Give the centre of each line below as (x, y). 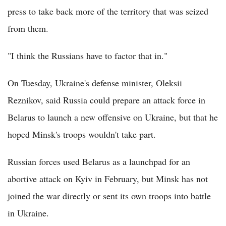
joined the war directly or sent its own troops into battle (109, 196)
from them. (28, 29)
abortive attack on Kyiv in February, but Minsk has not (108, 179)
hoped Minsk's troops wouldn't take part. (82, 134)
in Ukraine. (28, 213)
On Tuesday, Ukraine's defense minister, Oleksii (95, 83)
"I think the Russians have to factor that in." (88, 56)
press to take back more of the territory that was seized (108, 11)
